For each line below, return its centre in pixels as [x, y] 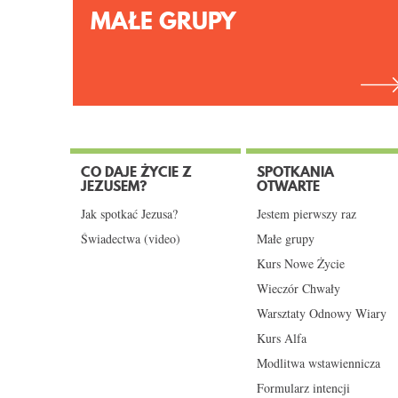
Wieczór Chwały [298, 288]
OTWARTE [288, 186]
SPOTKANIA [295, 171]
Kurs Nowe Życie [301, 263]
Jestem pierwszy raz [306, 214]
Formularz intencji [303, 388]
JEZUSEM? [114, 186]
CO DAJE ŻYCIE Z [136, 171]
